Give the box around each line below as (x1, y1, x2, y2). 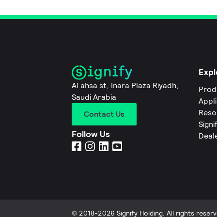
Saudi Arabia (72, 92, 116, 103)
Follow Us (72, 128, 110, 140)
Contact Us (84, 109, 124, 120)
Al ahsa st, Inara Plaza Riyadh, (72, 80, 179, 91)
